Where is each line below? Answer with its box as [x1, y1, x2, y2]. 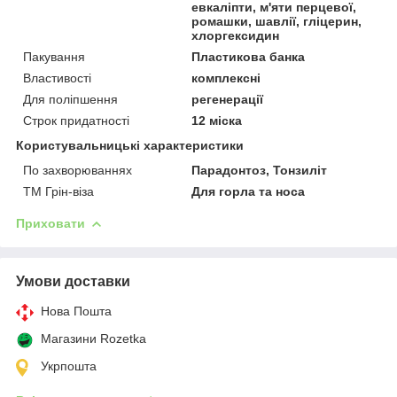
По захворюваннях [23, 162, 132, 177]
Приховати [16, 215, 85, 230]
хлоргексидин [191, 27, 280, 43]
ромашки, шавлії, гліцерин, [191, 13, 362, 28]
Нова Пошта [41, 303, 112, 318]
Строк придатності [23, 113, 129, 128]
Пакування [23, 49, 85, 64]
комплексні [191, 70, 261, 85]
